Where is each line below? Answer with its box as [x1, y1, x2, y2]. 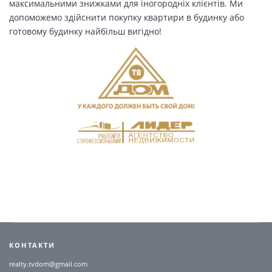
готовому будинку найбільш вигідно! [9, 25, 161, 37]
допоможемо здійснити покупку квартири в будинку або [9, 11, 244, 23]
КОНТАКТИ [9, 240, 56, 250]
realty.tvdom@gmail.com [9, 259, 87, 269]
